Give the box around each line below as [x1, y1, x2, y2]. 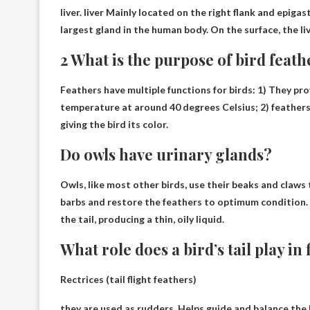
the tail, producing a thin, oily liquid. [60, 212, 224, 225]
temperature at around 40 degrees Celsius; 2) [60, 100, 271, 113]
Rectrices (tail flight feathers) [60, 273, 197, 285]
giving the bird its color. [60, 118, 168, 130]
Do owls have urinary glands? [60, 143, 272, 165]
